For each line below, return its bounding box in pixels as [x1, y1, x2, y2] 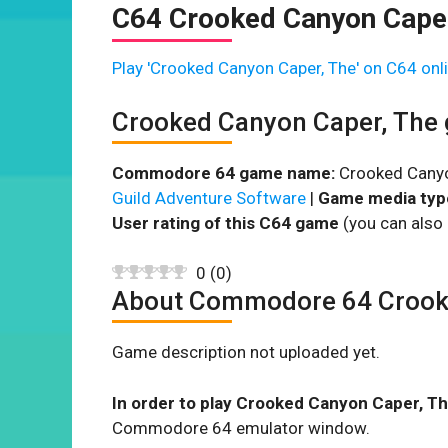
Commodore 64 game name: [112, 162, 335, 183]
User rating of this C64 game [112, 212, 339, 233]
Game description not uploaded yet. [112, 342, 380, 362]
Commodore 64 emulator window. [112, 417, 370, 438]
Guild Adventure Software [112, 187, 306, 208]
